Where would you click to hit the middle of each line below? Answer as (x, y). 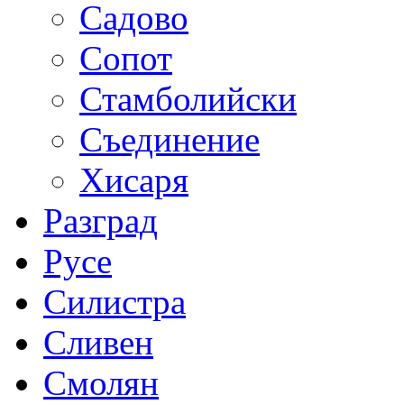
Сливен (98, 342)
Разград (101, 220)
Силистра (115, 301)
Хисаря (134, 179)
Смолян (101, 382)
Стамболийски (188, 98)
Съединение (170, 139)
